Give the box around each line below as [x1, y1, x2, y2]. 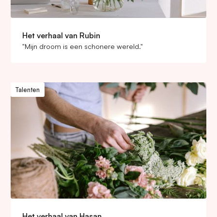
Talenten [15, 85, 40, 93]
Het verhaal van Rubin [22, 31, 101, 40]
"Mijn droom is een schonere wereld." [22, 42, 143, 50]
